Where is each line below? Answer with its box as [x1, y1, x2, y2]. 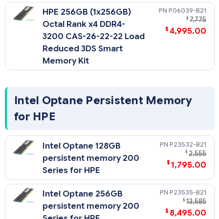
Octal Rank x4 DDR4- [43, 19, 126, 30]
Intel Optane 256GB [43, 189, 123, 199]
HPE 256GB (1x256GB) [43, 7, 131, 18]
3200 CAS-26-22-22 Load [43, 31, 145, 42]
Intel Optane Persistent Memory [14, 93, 193, 108]
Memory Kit [43, 56, 89, 66]
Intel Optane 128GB [43, 140, 121, 151]
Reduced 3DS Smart [43, 44, 123, 54]
